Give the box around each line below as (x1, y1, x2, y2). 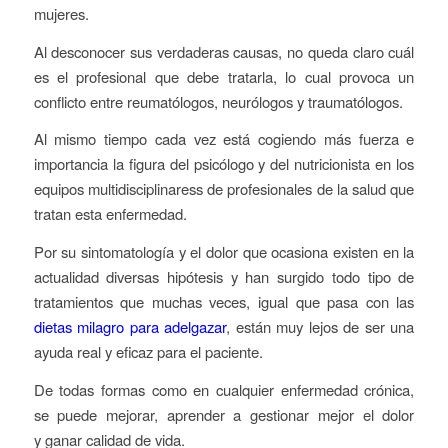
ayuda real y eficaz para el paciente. (33, 340, 263, 362)
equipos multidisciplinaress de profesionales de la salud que (33, 178, 415, 200)
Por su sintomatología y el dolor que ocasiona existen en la (33, 240, 415, 262)
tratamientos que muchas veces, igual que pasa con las (33, 290, 415, 312)
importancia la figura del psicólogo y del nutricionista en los (33, 153, 415, 175)
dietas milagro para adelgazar (33, 315, 227, 337)
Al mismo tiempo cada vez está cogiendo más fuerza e (33, 128, 415, 150)
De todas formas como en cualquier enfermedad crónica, (33, 378, 415, 400)
